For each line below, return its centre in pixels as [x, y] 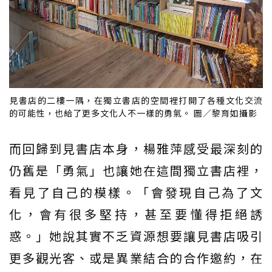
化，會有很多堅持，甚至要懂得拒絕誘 [136, 214]
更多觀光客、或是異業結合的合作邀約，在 [136, 257]
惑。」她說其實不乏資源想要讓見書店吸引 [136, 236]
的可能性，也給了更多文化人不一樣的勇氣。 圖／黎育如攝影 [133, 113]
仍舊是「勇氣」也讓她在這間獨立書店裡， [136, 170]
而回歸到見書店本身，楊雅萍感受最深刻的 [136, 148]
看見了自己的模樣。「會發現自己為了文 [136, 192]
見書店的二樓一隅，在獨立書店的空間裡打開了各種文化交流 [136, 100]
